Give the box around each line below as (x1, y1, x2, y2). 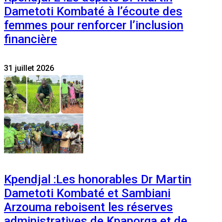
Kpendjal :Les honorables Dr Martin (4, 172, 191, 187)
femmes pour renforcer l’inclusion (4, 18, 183, 33)
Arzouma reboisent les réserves (4, 200, 173, 215)
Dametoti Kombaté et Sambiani (4, 186, 170, 201)
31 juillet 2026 (4, 63, 54, 73)
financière (4, 32, 57, 47)
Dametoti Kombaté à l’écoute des (4, 4, 182, 19)
